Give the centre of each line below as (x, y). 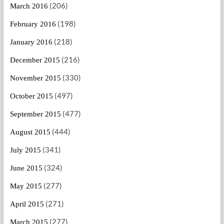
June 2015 (26, 168)
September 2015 (35, 114)
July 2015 (25, 150)
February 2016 (33, 24)
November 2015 (35, 78)
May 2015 (26, 186)
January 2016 (31, 42)
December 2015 (35, 60)
